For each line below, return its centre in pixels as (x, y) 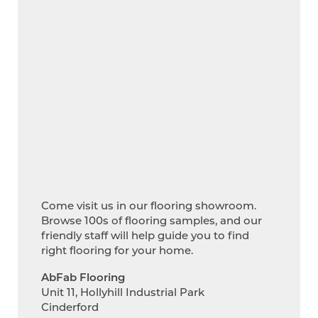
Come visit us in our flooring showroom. (148, 205)
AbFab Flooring (83, 276)
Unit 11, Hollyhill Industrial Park (122, 291)
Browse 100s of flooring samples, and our (151, 220)
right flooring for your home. (117, 250)
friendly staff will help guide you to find (145, 235)
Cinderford (70, 306)
